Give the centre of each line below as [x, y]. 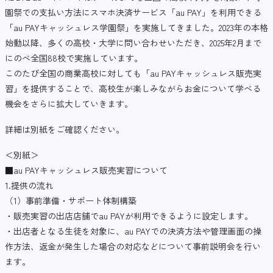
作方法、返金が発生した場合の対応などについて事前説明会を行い [133, 246]
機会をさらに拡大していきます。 [69, 104]
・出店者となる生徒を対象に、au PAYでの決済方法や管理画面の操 [133, 231]
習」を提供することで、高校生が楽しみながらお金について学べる [133, 89]
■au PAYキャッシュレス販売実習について [86, 170]
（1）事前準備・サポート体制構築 [71, 200]
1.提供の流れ [29, 185]
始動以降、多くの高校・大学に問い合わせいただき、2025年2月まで [133, 43]
